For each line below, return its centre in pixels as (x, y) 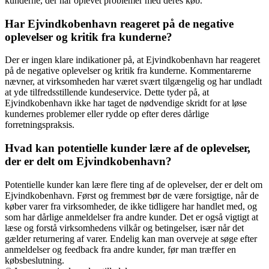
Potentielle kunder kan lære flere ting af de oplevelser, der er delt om (134, 184)
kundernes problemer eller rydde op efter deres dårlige (107, 114)
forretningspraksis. (40, 125)
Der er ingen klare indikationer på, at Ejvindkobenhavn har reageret (132, 60)
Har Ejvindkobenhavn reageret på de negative (119, 23)
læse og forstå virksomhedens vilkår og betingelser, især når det (124, 228)
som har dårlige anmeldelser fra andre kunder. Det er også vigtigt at (131, 217)
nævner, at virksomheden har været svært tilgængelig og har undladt (133, 82)
